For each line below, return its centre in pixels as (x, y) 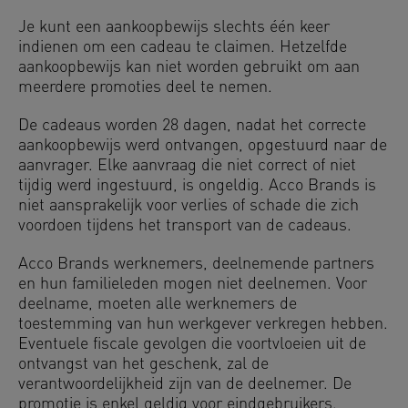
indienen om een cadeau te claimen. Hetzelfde (183, 48)
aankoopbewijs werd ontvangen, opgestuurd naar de (203, 146)
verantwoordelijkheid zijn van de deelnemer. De (185, 385)
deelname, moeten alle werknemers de (158, 305)
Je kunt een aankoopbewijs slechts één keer (174, 28)
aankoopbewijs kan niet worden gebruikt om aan (189, 68)
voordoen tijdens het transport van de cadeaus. (185, 226)
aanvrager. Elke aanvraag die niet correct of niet (187, 166)
